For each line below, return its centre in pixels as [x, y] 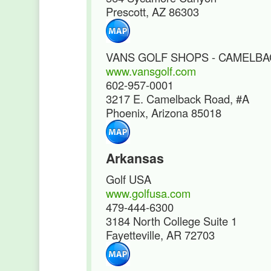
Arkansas [135, 158]
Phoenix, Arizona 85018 [164, 113]
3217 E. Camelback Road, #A [178, 99]
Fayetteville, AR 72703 [160, 235]
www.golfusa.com [148, 193]
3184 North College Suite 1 [171, 221]
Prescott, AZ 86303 [152, 11]
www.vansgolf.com [151, 71]
